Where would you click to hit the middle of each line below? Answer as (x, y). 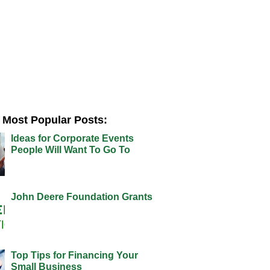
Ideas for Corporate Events (72, 139)
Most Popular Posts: (55, 120)
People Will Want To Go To (70, 150)
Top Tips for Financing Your (74, 255)
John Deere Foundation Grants (81, 197)
